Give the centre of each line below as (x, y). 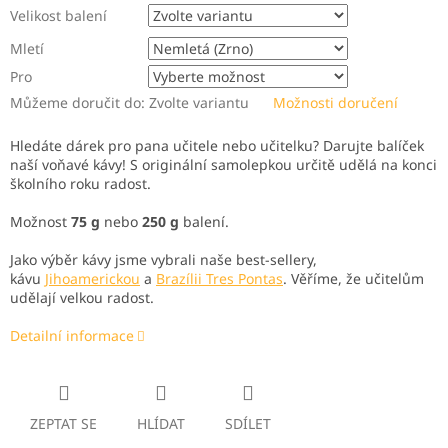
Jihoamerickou (92, 279)
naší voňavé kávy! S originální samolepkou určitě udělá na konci (223, 165)
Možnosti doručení (335, 103)
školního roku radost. (80, 184)
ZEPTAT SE (63, 424)
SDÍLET (248, 424)
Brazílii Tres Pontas (219, 279)
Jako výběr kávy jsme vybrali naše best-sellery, (163, 260)
